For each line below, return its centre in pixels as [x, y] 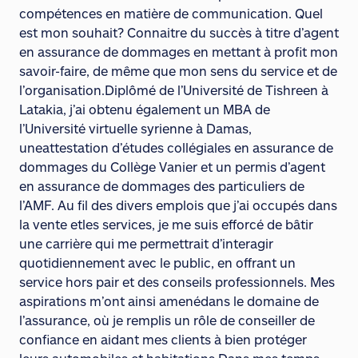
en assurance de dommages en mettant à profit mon [179, 52]
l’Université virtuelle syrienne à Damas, [135, 128]
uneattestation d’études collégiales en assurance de [176, 147]
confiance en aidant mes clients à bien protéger [163, 339]
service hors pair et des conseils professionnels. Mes [177, 282]
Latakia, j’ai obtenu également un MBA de [145, 109]
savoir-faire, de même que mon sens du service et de [178, 71]
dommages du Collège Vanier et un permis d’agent [172, 167]
